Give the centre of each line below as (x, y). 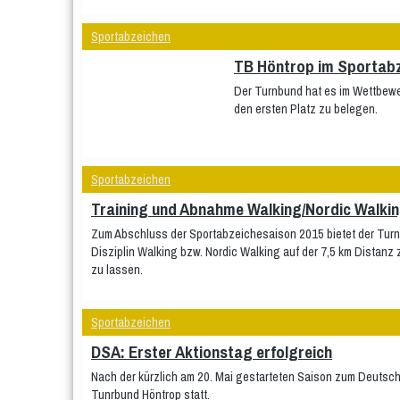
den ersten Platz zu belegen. (306, 108)
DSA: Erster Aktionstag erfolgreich (212, 352)
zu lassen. (117, 269)
